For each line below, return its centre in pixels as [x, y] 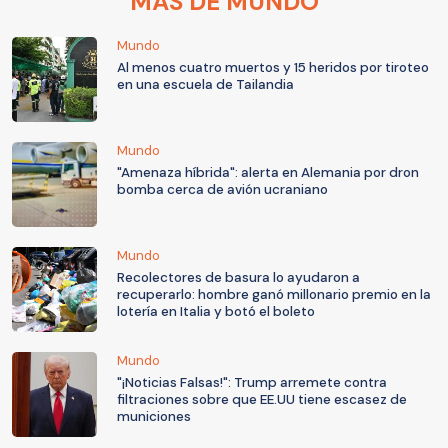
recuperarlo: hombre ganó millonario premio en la [274, 295]
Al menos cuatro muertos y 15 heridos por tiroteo [273, 68]
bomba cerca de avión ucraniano [222, 190]
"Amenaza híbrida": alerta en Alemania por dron [268, 173]
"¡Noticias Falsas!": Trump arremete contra [252, 383]
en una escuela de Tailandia [205, 85]
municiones [154, 417]
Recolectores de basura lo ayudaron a [238, 278]
